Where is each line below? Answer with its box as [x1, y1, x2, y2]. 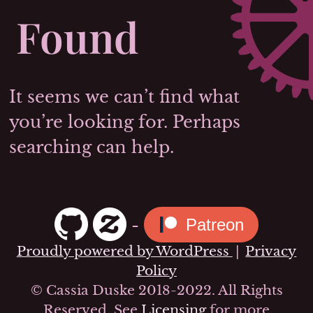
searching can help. [9, 136, 175, 157]
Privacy [245, 242, 297, 259]
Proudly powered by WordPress [16, 242, 233, 259]
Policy [136, 261, 177, 279]
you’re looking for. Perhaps [9, 111, 241, 132]
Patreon [185, 215, 244, 235]
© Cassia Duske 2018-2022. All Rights [30, 281, 283, 298]
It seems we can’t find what [9, 86, 240, 107]
